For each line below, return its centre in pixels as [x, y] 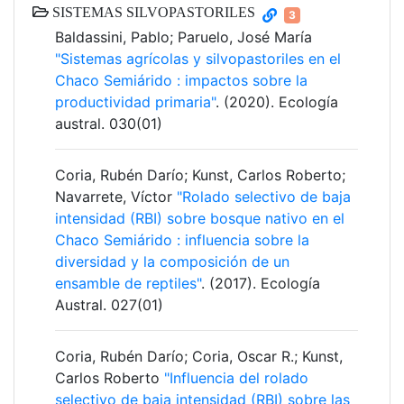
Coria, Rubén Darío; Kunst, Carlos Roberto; [200, 175]
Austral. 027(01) [109, 305]
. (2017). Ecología [261, 284]
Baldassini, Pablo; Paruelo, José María [184, 37]
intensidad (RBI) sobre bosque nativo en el [200, 219]
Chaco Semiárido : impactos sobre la [181, 81]
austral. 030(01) [109, 124]
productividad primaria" [135, 102]
